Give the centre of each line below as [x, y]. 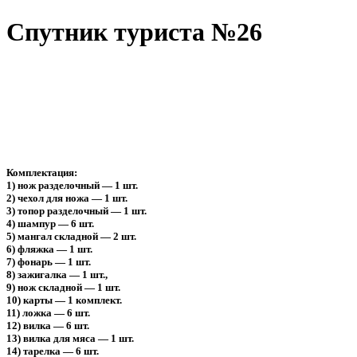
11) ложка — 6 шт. [48, 313]
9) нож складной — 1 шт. [63, 288]
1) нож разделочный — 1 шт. [72, 186]
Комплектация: [42, 173]
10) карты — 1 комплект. [64, 300]
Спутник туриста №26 [134, 32]
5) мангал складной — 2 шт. [71, 237]
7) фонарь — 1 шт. [49, 262]
